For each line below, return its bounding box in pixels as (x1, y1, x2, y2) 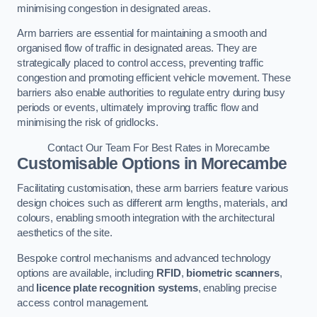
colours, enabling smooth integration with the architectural (17, 212, 275, 224)
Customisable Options (17, 154, 180, 173)
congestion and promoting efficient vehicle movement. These (17, 72, 291, 84)
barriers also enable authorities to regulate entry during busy (17, 87, 285, 99)
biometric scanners (186, 267, 279, 279)
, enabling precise (197, 282, 277, 294)
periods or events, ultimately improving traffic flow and (17, 102, 258, 114)
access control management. (17, 296, 149, 309)
